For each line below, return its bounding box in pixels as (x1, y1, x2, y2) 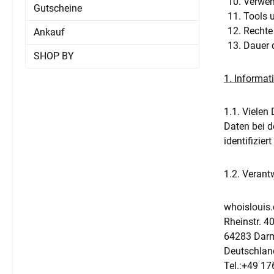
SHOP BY (34, 50, 74, 62)
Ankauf (34, 26, 65, 39)
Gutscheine (34, 2, 82, 15)
